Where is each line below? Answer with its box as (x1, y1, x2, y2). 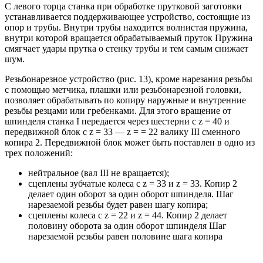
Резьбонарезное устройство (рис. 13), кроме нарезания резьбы (5, 74, 252, 85)
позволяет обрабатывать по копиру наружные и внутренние (5, 95, 246, 106)
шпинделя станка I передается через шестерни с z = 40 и (5, 116, 230, 127)
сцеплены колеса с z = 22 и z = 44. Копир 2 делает (28, 210, 227, 221)
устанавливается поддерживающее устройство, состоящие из (5, 12, 250, 22)
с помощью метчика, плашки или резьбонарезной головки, (5, 85, 241, 95)
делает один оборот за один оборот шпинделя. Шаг (28, 189, 234, 200)
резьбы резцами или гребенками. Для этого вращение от (5, 106, 231, 116)
